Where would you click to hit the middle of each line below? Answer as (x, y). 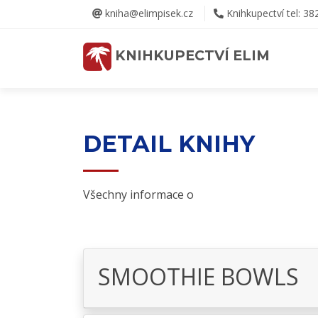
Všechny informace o (138, 194)
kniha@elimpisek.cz (148, 13)
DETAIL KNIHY (169, 144)
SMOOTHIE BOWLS (198, 276)
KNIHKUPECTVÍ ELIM (191, 56)
